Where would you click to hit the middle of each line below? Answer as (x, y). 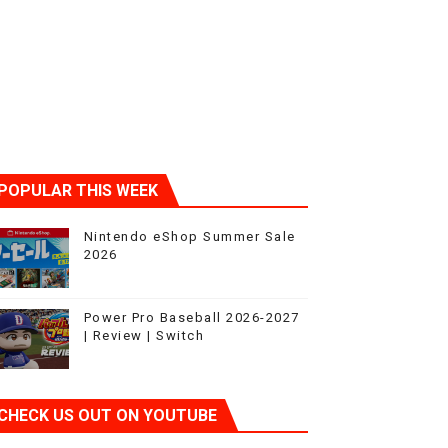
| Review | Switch (144, 335)
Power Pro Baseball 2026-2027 (191, 317)
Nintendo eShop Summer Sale (189, 236)
